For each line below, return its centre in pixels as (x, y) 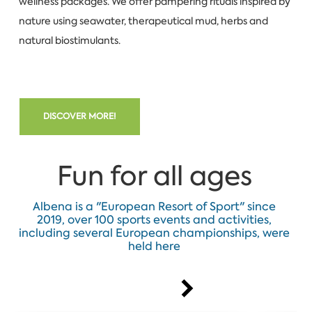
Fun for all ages (154, 176)
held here (155, 246)
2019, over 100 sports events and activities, (155, 220)
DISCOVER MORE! (79, 116)
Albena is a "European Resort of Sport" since (155, 206)
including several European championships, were (155, 233)
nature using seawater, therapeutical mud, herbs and (143, 21)
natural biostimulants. (70, 40)
